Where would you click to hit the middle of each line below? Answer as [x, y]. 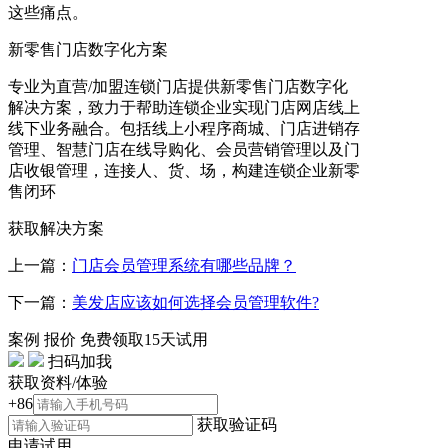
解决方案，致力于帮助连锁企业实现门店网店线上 [184, 108]
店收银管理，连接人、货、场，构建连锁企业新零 [184, 171]
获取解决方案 [56, 229]
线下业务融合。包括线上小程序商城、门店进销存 [184, 129]
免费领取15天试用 [144, 340]
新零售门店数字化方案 [88, 50]
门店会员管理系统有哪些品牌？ [184, 266]
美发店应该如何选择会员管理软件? [195, 303]
